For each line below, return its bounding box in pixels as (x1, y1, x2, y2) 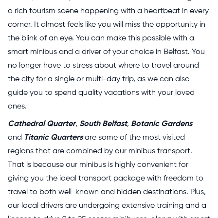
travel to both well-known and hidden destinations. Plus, (8, 188, 206, 196)
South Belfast (79, 120, 127, 128)
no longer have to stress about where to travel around (8, 62, 199, 70)
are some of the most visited (83, 134, 185, 142)
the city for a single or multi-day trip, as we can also (8, 75, 190, 83)
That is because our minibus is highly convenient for (8, 161, 188, 169)
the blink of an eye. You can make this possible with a (8, 35, 194, 42)
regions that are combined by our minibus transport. (8, 147, 192, 155)
